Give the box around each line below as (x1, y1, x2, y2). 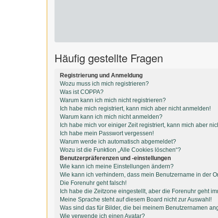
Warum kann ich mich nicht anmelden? (60, 113, 163, 120)
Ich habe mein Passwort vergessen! (60, 130, 154, 137)
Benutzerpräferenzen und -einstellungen (60, 155, 171, 162)
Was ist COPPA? (60, 89, 104, 95)
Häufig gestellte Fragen (54, 50, 163, 65)
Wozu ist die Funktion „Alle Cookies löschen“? (60, 146, 181, 153)
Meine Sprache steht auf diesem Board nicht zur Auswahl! (60, 196, 212, 203)
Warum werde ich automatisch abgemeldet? (60, 138, 176, 145)
